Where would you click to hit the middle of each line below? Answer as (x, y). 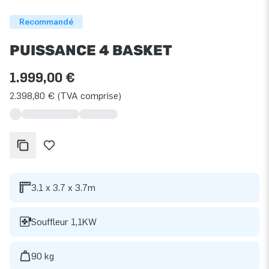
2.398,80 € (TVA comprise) (65, 95)
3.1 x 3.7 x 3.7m (63, 187)
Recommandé (46, 22)
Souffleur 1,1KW (64, 222)
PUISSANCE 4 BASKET (91, 50)
